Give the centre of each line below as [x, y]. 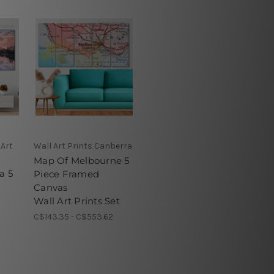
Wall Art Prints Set [77, 201]
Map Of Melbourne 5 [82, 160]
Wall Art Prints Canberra [83, 146]
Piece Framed [66, 174]
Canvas [51, 187]
